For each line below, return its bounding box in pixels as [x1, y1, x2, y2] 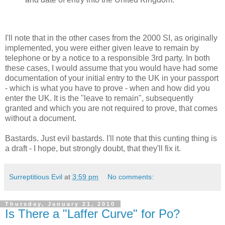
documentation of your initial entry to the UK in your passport [5, 73, 218, 82]
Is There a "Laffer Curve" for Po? [5, 206, 180, 220]
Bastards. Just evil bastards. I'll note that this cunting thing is [5, 134, 217, 143]
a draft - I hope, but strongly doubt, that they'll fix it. [5, 144, 181, 153]
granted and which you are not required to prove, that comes [5, 103, 217, 113]
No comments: [107, 172, 154, 181]
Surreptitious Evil [9, 172, 62, 181]
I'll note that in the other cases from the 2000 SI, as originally [5, 33, 217, 42]
